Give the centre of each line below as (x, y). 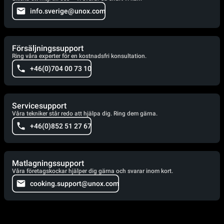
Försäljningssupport (48, 48)
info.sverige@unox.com (68, 11)
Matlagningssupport (48, 163)
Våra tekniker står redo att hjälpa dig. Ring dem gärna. (85, 114)
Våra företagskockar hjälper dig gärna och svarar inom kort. (92, 171)
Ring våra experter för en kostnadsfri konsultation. (79, 56)
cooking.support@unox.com (74, 184)
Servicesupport (39, 106)
